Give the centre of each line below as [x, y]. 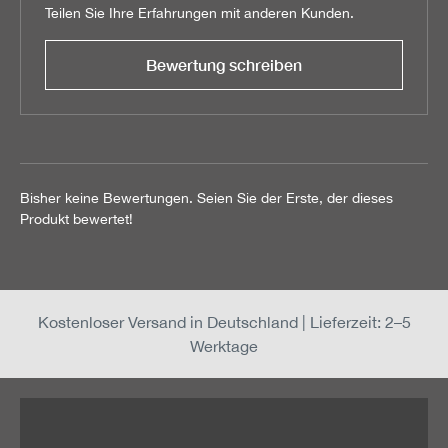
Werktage [224, 345]
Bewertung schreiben [224, 64]
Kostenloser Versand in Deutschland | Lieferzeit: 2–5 [224, 321]
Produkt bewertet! [76, 218]
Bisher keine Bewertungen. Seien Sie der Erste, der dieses [206, 197]
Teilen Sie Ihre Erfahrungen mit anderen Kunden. [199, 12]
